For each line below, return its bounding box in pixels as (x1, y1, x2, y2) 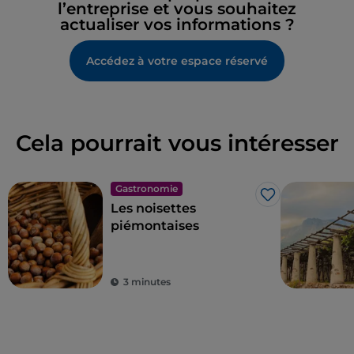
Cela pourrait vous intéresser (15, 130, 339, 157)
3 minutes (123, 276, 171, 288)
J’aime (266, 194, 307, 210)
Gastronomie (115, 183, 178, 195)
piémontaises (111, 218, 199, 234)
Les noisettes (111, 201, 196, 217)
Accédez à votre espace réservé (86, 54, 268, 69)
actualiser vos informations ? (59, 15, 295, 35)
